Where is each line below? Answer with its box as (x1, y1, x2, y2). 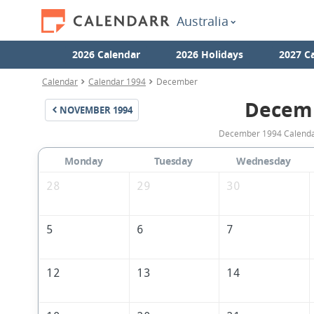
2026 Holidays (175, 48, 243, 61)
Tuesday (154, 154, 193, 168)
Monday (64, 154, 103, 168)
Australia (177, 13, 228, 29)
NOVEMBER (60, 104, 111, 116)
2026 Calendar (71, 48, 140, 61)
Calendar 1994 (88, 76, 146, 87)
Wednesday (236, 154, 291, 168)
